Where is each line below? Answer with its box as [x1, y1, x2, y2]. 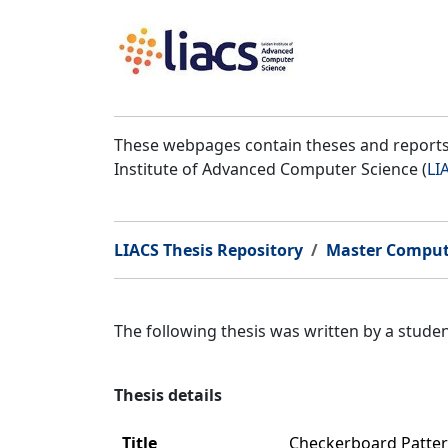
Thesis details [114, 384, 222, 406]
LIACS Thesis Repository [114, 239, 303, 261]
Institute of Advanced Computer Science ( [114, 158, 427, 180]
